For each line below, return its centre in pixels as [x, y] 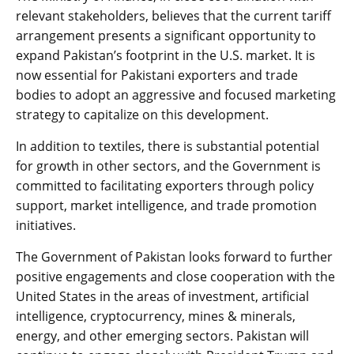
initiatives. [46, 226]
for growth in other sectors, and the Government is [168, 166]
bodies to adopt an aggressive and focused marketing [176, 95]
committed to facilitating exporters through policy [165, 186]
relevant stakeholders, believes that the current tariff [173, 16]
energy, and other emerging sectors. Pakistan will [162, 336]
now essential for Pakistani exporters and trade [157, 75]
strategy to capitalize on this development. [142, 115]
